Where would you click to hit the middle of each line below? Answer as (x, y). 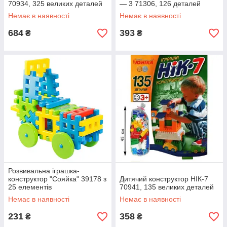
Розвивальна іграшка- (44, 171)
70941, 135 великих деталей (167, 187)
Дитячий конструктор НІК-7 (164, 179)
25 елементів (30, 187)
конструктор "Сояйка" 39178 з (57, 179)
